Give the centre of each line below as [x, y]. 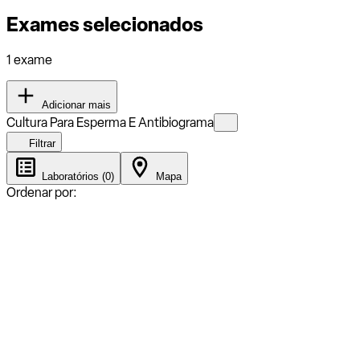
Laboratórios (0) [76, 176]
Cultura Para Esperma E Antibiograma [110, 122]
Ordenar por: [42, 192]
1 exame [29, 59]
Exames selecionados [105, 24]
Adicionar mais [75, 104]
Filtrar [41, 143]
